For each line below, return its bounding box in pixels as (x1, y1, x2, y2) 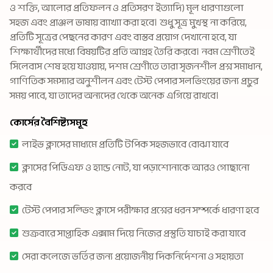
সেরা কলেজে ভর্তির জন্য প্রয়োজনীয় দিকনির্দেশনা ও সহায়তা (22, 247, 243, 266)
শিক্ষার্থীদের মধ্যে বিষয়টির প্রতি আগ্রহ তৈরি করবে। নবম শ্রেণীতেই (10, 42, 255, 61)
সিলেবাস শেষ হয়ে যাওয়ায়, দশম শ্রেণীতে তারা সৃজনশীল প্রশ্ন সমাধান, (10, 57, 263, 76)
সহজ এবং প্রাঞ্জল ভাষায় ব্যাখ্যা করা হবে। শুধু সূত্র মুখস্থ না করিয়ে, (10, 13, 247, 32)
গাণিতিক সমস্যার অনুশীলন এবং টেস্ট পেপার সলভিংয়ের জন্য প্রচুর (10, 71, 258, 90)
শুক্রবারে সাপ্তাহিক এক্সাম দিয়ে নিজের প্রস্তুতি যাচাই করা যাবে (22, 224, 246, 243)
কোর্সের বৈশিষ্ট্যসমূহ (10, 113, 88, 132)
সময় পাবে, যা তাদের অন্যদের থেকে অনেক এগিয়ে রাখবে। (10, 86, 219, 105)
